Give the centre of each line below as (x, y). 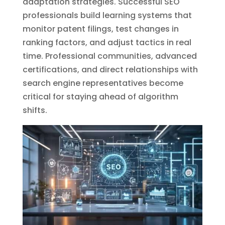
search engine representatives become (103, 83)
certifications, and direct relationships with (110, 69)
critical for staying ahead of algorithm (100, 96)
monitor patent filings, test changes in (100, 29)
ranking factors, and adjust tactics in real (107, 42)
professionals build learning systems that (107, 15)
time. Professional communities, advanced (109, 56)
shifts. (35, 110)
